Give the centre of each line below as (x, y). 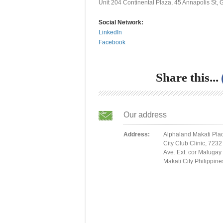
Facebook (112, 42)
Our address (145, 115)
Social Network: (121, 22)
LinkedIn (110, 32)
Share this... (187, 78)
